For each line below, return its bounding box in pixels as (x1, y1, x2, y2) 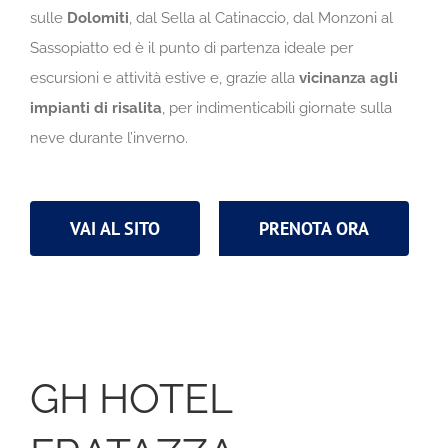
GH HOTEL (30, 373, 232, 423)
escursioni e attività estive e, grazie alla (30, 68, 299, 87)
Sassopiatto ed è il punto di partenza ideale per (30, 38, 353, 57)
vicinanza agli (299, 68, 398, 87)
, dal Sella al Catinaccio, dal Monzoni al (129, 8, 393, 27)
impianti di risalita (30, 98, 162, 117)
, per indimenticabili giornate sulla (162, 98, 392, 117)
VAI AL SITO (70, 216, 160, 240)
